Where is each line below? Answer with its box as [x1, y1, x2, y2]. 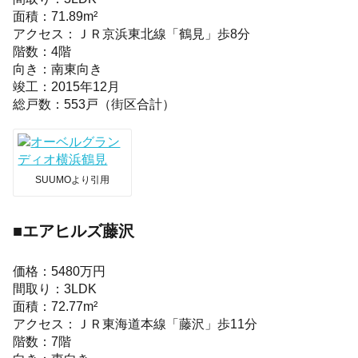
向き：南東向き [13, 62, 103, 77]
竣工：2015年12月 [13, 79, 121, 94]
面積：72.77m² [13, 299, 98, 314]
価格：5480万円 [13, 264, 106, 279]
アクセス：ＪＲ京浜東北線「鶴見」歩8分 [13, 26, 251, 42]
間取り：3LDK [13, 281, 97, 296]
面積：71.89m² [13, 9, 98, 24]
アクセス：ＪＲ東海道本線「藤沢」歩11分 [13, 316, 258, 332]
